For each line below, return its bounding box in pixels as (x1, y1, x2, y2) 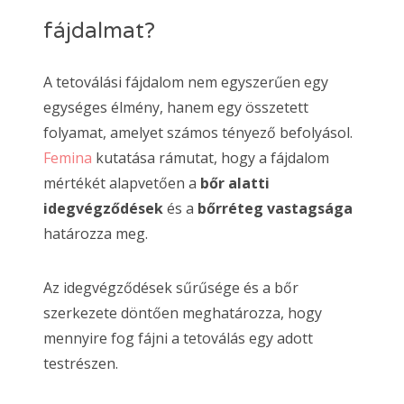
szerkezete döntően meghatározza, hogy (43, 303, 322, 324)
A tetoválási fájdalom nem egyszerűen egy (43, 72, 328, 93)
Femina (43, 148, 92, 169)
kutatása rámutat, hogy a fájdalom (92, 148, 329, 169)
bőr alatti (200, 173, 270, 194)
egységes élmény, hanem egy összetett (43, 97, 308, 118)
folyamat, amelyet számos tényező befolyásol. (43, 123, 353, 143)
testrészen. (43, 353, 118, 374)
